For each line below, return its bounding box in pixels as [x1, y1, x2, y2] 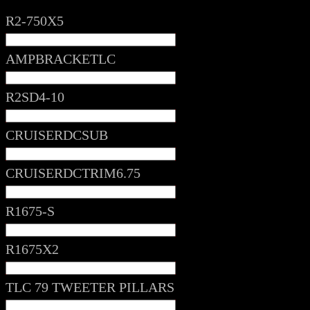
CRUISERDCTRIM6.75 [6, 165, 140, 181]
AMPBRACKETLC [6, 51, 116, 67]
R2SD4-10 [6, 89, 64, 105]
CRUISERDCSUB [6, 127, 108, 143]
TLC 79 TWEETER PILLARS [6, 280, 174, 295]
